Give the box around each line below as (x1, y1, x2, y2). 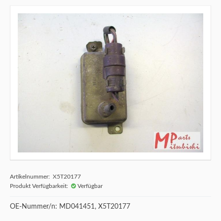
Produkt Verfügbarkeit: (10, 183, 71, 189)
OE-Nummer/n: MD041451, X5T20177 (10, 203, 130, 210)
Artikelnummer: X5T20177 (10, 174, 81, 180)
